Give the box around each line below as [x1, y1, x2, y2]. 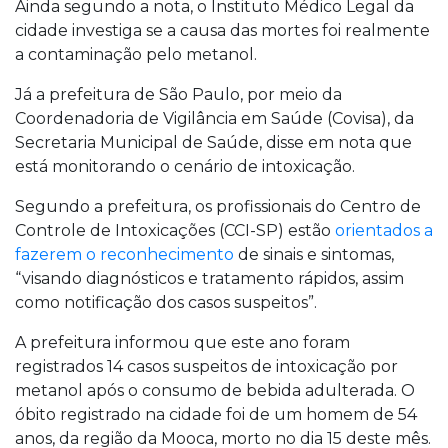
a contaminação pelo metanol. [15, 45, 257, 64]
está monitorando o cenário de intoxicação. [15, 157, 355, 176]
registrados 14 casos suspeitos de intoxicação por [15, 357, 398, 376]
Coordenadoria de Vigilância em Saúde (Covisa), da [15, 109, 414, 128]
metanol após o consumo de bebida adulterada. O [15, 381, 415, 400]
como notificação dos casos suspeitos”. [15, 293, 317, 312]
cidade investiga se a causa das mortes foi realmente [15, 21, 430, 40]
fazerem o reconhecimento [15, 245, 234, 264]
